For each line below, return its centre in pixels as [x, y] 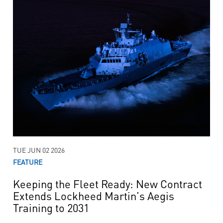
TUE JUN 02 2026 [39, 150]
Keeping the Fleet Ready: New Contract [107, 183]
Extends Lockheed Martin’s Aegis [93, 195]
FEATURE [27, 162]
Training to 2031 [51, 207]
